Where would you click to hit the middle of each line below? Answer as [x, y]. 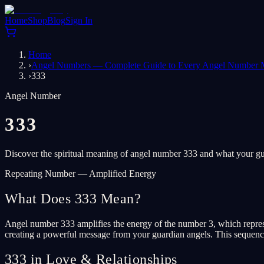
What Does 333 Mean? [73, 198]
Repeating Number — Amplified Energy [80, 173]
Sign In [79, 20]
